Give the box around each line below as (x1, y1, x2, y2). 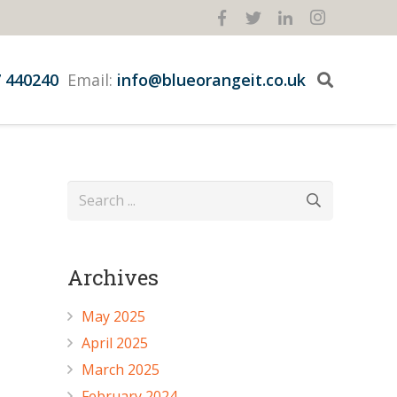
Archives (67, 262, 159, 292)
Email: (58, 68, 118, 90)
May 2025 (82, 306, 145, 326)
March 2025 (82, 359, 160, 379)
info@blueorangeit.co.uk (117, 68, 307, 90)
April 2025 (82, 332, 148, 353)
